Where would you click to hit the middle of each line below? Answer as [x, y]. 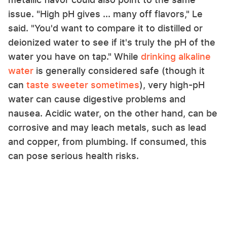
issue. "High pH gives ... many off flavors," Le [105, 14]
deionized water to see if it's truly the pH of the [112, 43]
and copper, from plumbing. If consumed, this [107, 142]
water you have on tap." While [74, 57]
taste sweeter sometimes [83, 85]
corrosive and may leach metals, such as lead [107, 128]
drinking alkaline [176, 57]
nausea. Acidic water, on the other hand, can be [113, 113]
